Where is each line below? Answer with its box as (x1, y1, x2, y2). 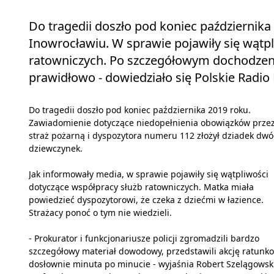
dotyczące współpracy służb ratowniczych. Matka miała (29, 180, 254, 193)
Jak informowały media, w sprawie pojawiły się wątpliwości (29, 168, 268, 180)
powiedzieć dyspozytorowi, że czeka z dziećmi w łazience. (29, 193, 264, 206)
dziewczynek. (29, 142, 83, 154)
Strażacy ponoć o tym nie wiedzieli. (29, 206, 172, 218)
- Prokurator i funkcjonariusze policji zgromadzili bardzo (29, 232, 259, 244)
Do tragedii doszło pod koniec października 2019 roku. (29, 103, 251, 116)
